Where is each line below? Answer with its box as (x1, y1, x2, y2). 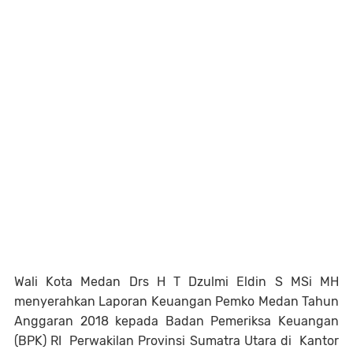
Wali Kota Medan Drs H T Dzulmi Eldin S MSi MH (14, 274, 339, 290)
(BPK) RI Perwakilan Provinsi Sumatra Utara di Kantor (14, 333, 339, 349)
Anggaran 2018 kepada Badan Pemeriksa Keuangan (14, 314, 339, 329)
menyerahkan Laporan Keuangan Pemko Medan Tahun (14, 294, 339, 310)
